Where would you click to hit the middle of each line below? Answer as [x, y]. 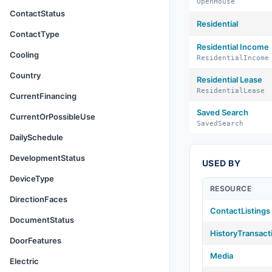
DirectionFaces [39, 199]
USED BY [221, 163]
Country [25, 75]
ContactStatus [37, 13]
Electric [24, 261]
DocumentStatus [42, 220]
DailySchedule [36, 137]
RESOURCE [231, 189]
